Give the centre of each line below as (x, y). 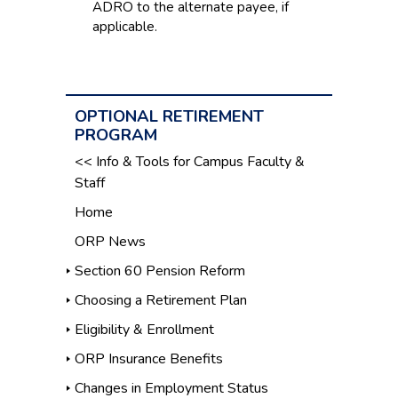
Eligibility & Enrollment (144, 330)
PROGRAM (116, 135)
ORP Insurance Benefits (149, 359)
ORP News (110, 242)
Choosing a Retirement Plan (161, 301)
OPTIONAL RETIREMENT (169, 116)
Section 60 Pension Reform (160, 271)
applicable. (125, 27)
